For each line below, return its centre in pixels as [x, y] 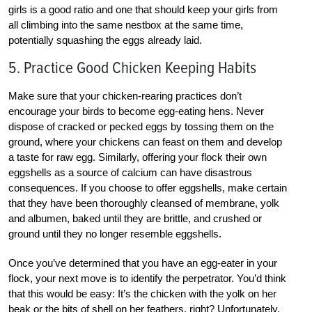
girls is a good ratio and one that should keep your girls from [143, 10]
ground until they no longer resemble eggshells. [115, 234]
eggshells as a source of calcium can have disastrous [130, 173]
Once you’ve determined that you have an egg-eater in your [143, 263]
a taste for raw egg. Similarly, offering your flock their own [138, 157]
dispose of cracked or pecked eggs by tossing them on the [141, 127]
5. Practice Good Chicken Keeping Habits [132, 68]
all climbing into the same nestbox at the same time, [126, 25]
